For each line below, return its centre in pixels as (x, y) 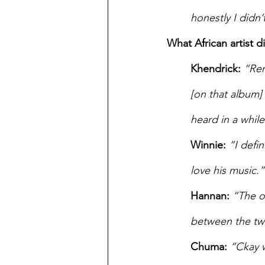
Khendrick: (216, 69)
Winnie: (208, 145)
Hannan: (210, 196)
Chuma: (209, 247)
